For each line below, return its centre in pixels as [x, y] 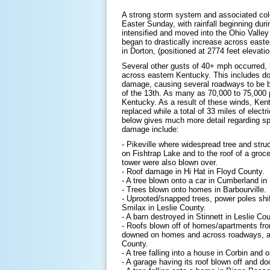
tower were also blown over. [171, 162]
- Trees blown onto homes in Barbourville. [194, 190]
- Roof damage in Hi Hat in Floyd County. [193, 171]
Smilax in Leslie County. [164, 208]
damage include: [150, 129]
